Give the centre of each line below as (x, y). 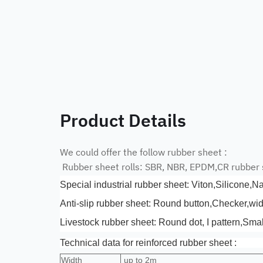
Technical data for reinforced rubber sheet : (148, 243)
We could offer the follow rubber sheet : (144, 151)
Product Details (123, 119)
